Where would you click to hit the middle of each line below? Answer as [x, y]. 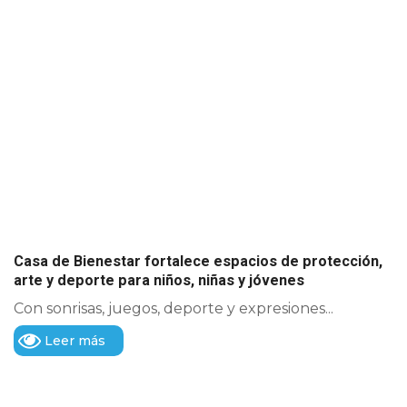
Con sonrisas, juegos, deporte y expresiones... [174, 308]
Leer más [75, 340]
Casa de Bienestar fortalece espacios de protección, [198, 261]
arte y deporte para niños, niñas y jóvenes [159, 280]
